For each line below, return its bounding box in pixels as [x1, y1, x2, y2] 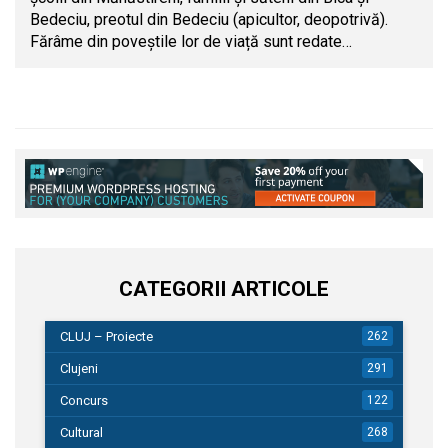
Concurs [60, 393, 108, 409]
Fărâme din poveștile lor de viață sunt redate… [30, 32, 352, 52]
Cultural [60, 425, 103, 441]
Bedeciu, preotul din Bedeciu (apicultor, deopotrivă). [30, 10, 388, 30]
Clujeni [60, 361, 98, 377]
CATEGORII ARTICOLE [119, 277, 329, 302]
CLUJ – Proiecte [60, 329, 153, 345]
